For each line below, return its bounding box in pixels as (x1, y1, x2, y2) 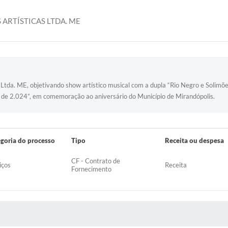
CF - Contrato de (71, 157, 121, 165)
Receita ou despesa (164, 136, 224, 145)
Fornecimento (71, 165, 112, 173)
